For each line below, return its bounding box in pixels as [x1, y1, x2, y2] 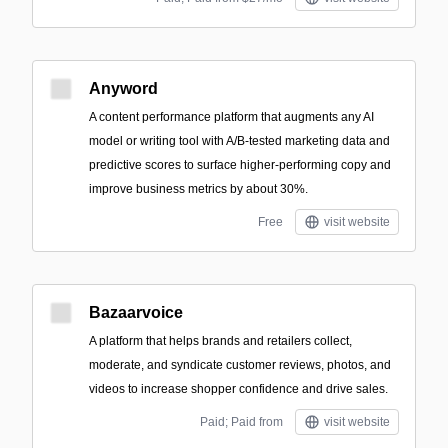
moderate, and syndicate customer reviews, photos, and [89, 358, 391, 372]
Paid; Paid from [200, 415, 283, 429]
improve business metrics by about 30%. [89, 182, 308, 196]
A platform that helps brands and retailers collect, [89, 334, 352, 348]
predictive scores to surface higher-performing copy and [89, 158, 391, 172]
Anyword [89, 80, 158, 97]
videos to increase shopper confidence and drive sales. [89, 382, 388, 396]
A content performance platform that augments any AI [89, 110, 374, 124]
